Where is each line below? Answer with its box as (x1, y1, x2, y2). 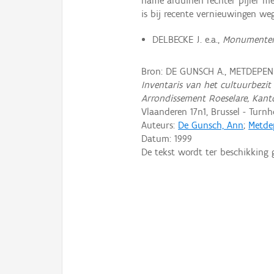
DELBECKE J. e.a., (152, 34, 223, 46)
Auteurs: (141, 119, 179, 131)
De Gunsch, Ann (178, 119, 244, 131)
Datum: (141, 132, 175, 144)
